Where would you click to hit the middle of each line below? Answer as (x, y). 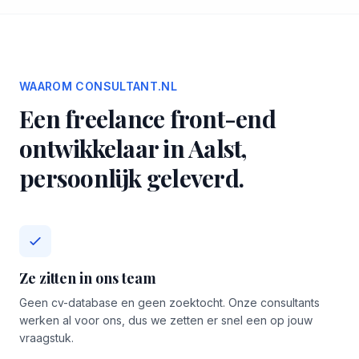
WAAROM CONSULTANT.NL (98, 86)
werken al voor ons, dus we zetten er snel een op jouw (166, 320)
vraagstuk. (46, 338)
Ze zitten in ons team (88, 278)
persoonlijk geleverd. (131, 178)
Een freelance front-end (147, 119)
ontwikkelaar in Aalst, (133, 148)
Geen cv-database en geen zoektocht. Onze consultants (169, 303)
